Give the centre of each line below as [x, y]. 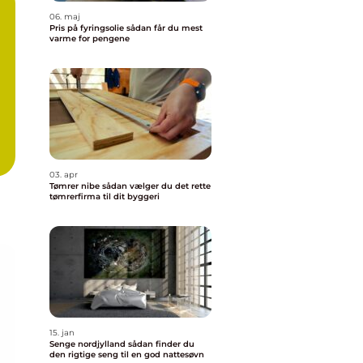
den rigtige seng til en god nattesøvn [127, 354]
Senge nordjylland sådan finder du [89, 344]
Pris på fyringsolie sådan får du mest [88, 28]
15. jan [62, 333]
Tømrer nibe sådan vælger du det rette [76, 186]
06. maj [65, 17]
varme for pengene [90, 38]
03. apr [64, 175]
